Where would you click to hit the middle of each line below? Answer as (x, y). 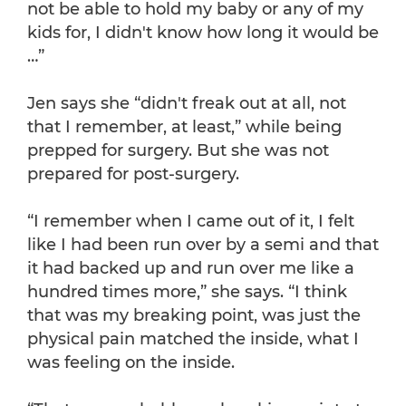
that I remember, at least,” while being (184, 127)
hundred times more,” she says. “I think (187, 292)
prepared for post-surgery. (133, 174)
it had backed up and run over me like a (191, 269)
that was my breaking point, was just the (194, 316)
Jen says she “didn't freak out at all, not (187, 104)
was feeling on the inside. (131, 363)
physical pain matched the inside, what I (193, 339)
